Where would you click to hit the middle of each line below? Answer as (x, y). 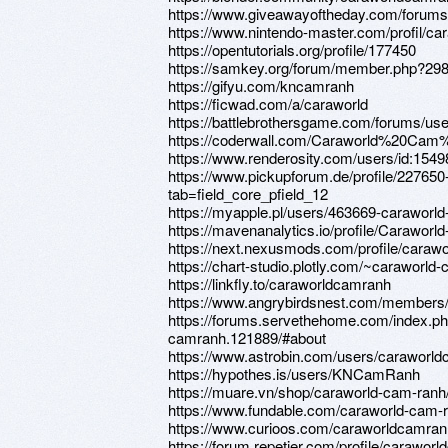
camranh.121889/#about (247, 337)
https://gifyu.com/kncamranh (261, 85)
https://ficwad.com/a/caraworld (268, 103)
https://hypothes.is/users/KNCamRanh (294, 373)
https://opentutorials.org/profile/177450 (292, 49)
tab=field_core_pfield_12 (248, 193)
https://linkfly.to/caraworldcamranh (279, 283)
